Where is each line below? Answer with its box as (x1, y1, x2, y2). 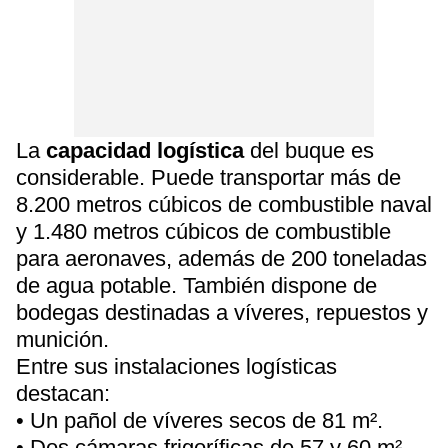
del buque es (244, 138, 374, 163)
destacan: (16, 381, 110, 406)
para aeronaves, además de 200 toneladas (16, 246, 427, 271)
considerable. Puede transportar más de (16, 165, 401, 190)
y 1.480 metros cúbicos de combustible (16, 219, 391, 244)
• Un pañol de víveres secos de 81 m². (16, 408, 383, 433)
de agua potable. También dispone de (16, 273, 377, 298)
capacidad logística (46, 138, 244, 163)
